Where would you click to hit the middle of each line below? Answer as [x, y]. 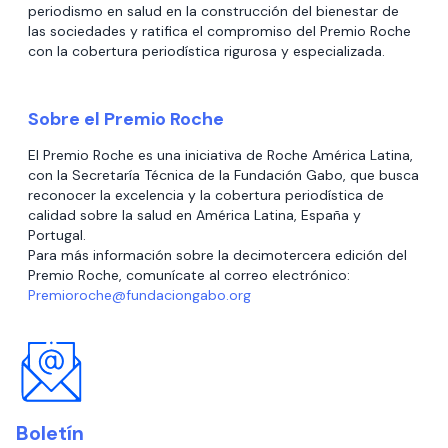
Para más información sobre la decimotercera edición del [217, 255]
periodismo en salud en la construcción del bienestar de [213, 11]
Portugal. [57, 235]
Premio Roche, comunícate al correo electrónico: [189, 275]
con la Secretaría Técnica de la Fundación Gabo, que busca [223, 175]
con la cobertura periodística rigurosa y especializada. [206, 51]
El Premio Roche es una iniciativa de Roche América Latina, [220, 155]
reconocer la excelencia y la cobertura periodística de [206, 195]
